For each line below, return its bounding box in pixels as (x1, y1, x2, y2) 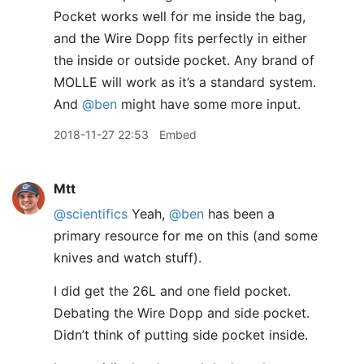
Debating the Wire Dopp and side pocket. (54, 305, 310, 321)
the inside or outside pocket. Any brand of (54, 52, 314, 68)
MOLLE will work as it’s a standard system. (54, 74, 316, 90)
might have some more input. (117, 96, 301, 112)
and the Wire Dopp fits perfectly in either (54, 30, 307, 46)
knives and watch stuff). (54, 249, 201, 266)
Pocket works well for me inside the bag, (54, 8, 305, 24)
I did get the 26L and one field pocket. (54, 283, 291, 299)
